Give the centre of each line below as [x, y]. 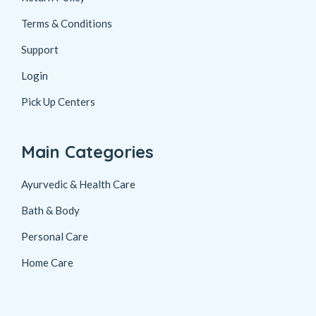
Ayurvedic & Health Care [78, 184]
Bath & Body [50, 211]
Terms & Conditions [67, 24]
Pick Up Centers [58, 102]
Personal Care [55, 237]
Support [40, 50]
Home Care [47, 263]
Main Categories [87, 152]
